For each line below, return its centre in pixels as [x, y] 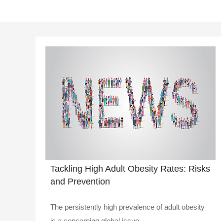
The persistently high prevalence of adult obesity [128, 207]
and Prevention [80, 181]
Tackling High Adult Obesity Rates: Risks [130, 168]
